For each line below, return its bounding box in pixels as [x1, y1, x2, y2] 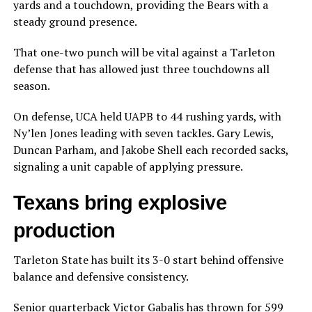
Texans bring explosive [13, 192, 226, 214]
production [13, 219, 116, 242]
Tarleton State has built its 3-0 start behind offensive [13, 252, 283, 268]
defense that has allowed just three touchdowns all [13, 61, 270, 77]
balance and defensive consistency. [13, 269, 189, 285]
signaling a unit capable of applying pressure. [13, 159, 243, 175]
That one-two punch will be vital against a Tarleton [13, 45, 275, 61]
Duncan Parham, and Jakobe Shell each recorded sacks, [13, 142, 288, 158]
